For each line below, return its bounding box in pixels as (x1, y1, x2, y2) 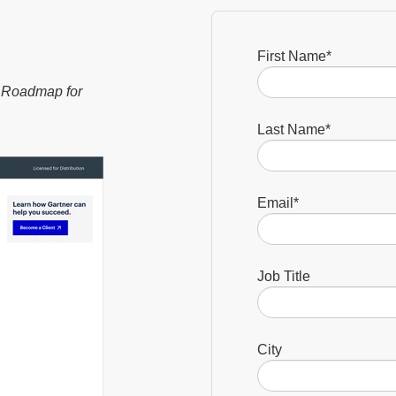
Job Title (257, 268, 310, 284)
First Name (257, 48, 326, 64)
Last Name (257, 121, 325, 137)
